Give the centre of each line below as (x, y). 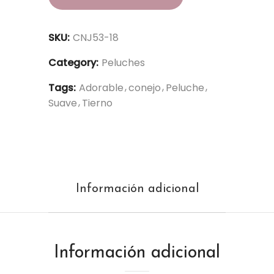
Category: (73, 63)
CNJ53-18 (96, 38)
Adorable (101, 88)
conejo (145, 88)
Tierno (97, 103)
